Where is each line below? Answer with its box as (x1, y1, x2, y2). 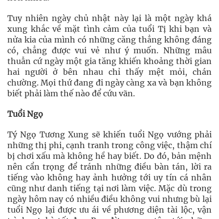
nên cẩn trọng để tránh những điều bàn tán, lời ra (7, 162, 212, 172)
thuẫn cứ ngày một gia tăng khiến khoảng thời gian (7, 56, 212, 66)
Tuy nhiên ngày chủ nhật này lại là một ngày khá (7, 13, 212, 23)
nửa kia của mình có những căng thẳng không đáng (7, 35, 212, 44)
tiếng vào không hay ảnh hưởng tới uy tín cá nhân (7, 173, 212, 182)
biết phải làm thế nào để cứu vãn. (7, 88, 135, 98)
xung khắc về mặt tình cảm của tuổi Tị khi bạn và (7, 24, 212, 34)
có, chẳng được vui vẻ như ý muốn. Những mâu (7, 45, 212, 55)
